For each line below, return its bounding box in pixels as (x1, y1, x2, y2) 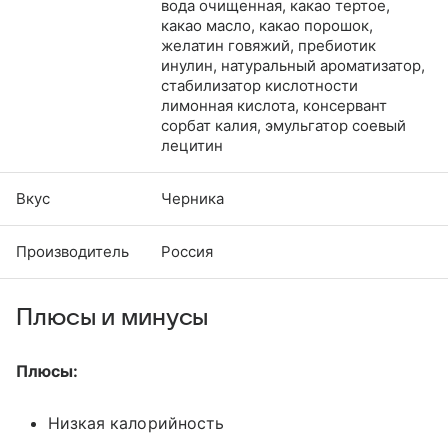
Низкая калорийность (48, 412, 224, 433)
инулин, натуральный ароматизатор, (161, 55, 425, 75)
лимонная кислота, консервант (161, 95, 387, 115)
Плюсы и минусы (16, 304, 209, 331)
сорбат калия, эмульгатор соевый (161, 115, 406, 135)
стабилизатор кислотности (161, 75, 358, 95)
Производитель (16, 241, 129, 261)
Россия (161, 241, 213, 261)
